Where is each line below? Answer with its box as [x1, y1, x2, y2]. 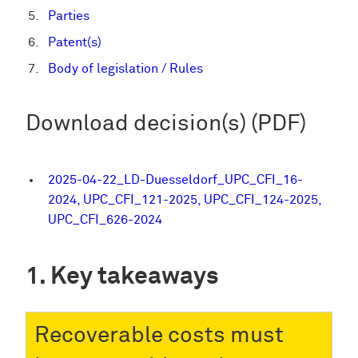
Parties [48, 9, 89, 23]
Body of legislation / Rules [48, 62, 203, 76]
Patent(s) [48, 35, 101, 50]
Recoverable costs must [34, 324, 284, 347]
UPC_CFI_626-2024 [48, 213, 162, 227]
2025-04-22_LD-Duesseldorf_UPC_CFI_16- [48, 173, 303, 187]
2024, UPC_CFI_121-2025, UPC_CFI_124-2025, [48, 193, 321, 207]
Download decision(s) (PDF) [26, 113, 306, 136]
